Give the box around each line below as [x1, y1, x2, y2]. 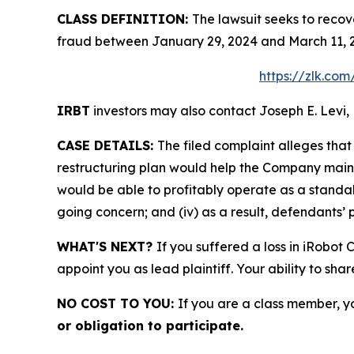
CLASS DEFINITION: [57, 11, 192, 28]
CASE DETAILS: [57, 137, 157, 154]
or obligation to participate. [57, 318, 243, 334]
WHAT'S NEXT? [57, 239, 156, 255]
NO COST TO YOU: [57, 296, 178, 312]
